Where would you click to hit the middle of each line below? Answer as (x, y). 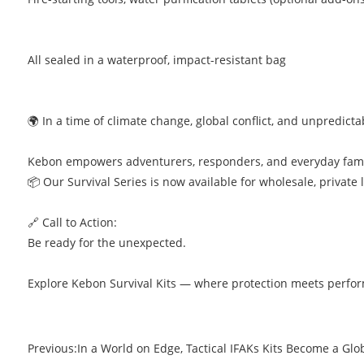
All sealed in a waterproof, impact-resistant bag (156, 60)
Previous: (52, 349)
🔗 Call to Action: (72, 223)
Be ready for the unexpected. (106, 243)
